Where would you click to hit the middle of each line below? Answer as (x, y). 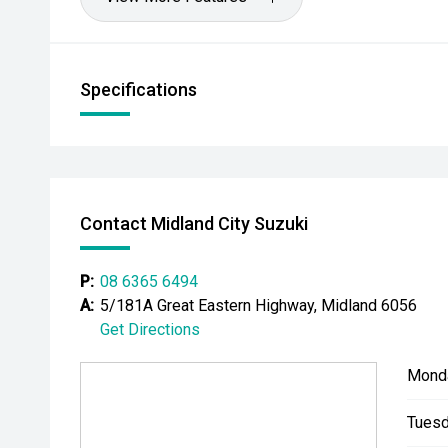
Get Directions (150, 329)
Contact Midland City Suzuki (194, 223)
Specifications (138, 89)
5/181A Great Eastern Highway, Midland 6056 (258, 305)
